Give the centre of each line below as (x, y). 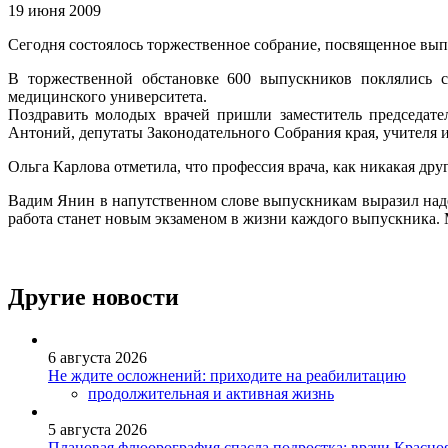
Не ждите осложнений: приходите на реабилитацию (227, 376)
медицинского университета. (107, 97)
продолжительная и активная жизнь (211, 394)
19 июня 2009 (54, 11)
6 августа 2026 (97, 358)
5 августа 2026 (97, 430)
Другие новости (93, 297)
